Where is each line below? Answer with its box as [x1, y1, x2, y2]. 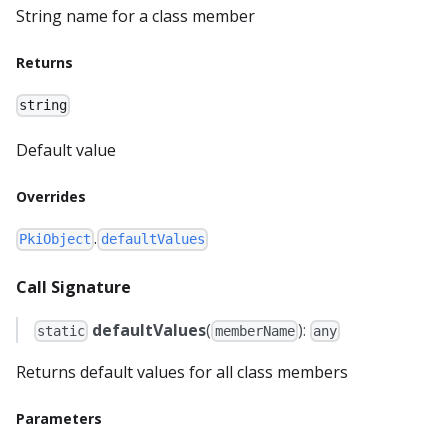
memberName [214, 322, 295, 339]
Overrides [16, 187, 86, 207]
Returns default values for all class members [16, 360, 348, 383]
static [37, 322, 86, 339]
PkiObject [19, 231, 92, 248]
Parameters [16, 408, 102, 428]
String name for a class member [16, 5, 255, 28]
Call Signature [16, 275, 131, 298]
